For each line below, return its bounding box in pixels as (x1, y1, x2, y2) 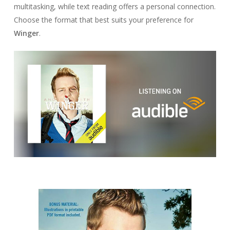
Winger (13, 28, 39, 38)
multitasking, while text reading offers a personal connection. (13, 2, 216, 11)
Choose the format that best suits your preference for (13, 15, 194, 25)
